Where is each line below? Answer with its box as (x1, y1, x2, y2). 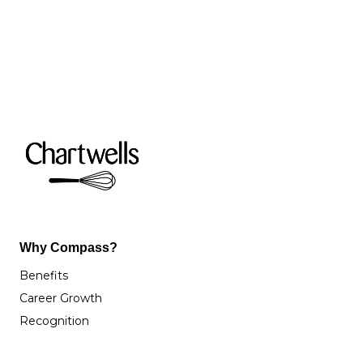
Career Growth (19, 291, 102, 306)
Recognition (19, 314, 89, 329)
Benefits (19, 268, 68, 284)
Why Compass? (19, 241, 117, 255)
